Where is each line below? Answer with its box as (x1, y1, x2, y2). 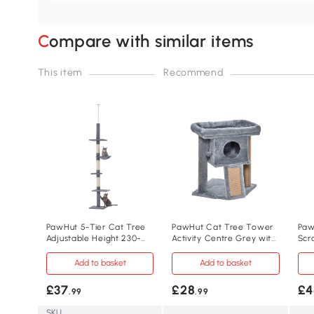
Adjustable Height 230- (46, 233, 142, 243)
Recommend (163, 67, 224, 79)
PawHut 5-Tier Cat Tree (46, 221, 146, 232)
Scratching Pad (172, 244, 234, 254)
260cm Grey (46, 244, 97, 254)
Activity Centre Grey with (172, 233, 276, 243)
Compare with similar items (49, 31, 254, 52)
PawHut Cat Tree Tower (172, 221, 273, 232)
